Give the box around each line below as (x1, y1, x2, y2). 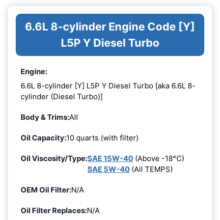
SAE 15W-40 (87, 154, 133, 164)
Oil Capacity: (21, 133, 66, 143)
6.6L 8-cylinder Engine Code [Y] (25, 20, 195, 33)
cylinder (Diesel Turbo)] (21, 92, 103, 102)
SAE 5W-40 (87, 165, 130, 174)
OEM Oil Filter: (21, 185, 71, 195)
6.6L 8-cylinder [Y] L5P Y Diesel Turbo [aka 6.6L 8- (21, 81, 195, 91)
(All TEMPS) (130, 165, 173, 174)
